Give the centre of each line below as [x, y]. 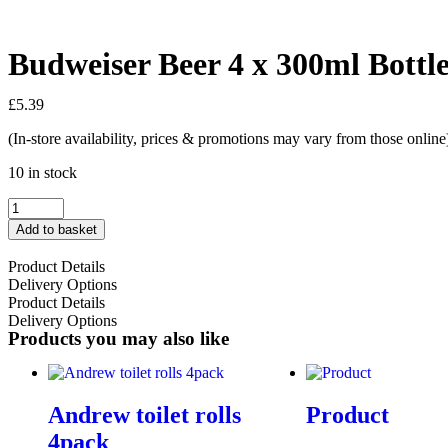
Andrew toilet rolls [144, 414]
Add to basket [56, 229]
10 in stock [42, 172]
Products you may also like [118, 338]
